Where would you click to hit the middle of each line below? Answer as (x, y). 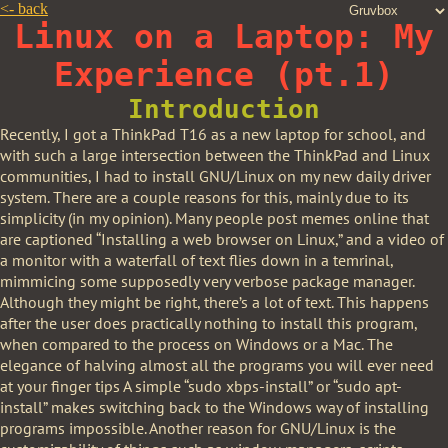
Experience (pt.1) (224, 75)
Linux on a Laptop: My (224, 37)
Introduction (224, 109)
